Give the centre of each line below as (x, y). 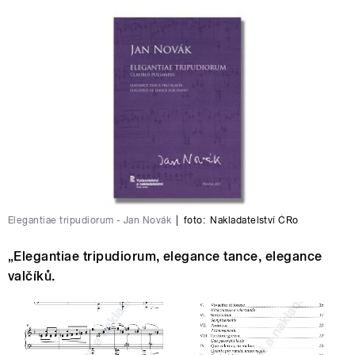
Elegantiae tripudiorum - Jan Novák (90, 220)
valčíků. (32, 276)
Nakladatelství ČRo (254, 220)
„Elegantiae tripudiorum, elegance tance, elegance (165, 256)
